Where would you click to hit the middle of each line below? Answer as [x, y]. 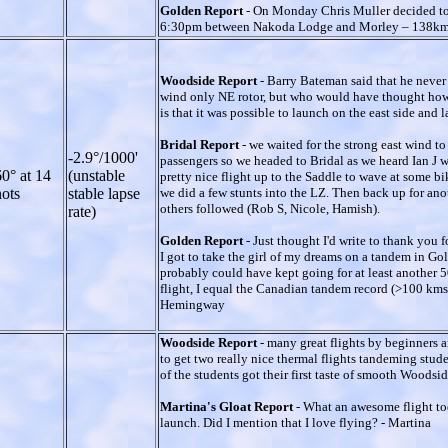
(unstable [96, 175]
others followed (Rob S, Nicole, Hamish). [270, 208]
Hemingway [192, 304]
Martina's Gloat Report [228, 406]
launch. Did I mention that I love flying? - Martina [295, 422]
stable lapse [104, 193]
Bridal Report [201, 144]
